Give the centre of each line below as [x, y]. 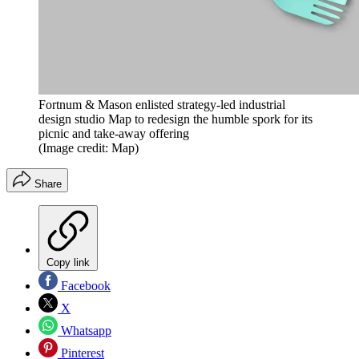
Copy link [68, 262]
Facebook [84, 285]
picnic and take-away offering [114, 133]
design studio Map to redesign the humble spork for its [175, 119]
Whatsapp [85, 330]
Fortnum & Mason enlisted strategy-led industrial [162, 104]
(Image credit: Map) [89, 147]
